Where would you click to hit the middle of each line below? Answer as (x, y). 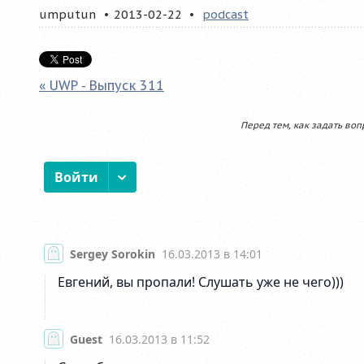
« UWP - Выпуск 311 (102, 86)
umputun (67, 15)
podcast (225, 15)
